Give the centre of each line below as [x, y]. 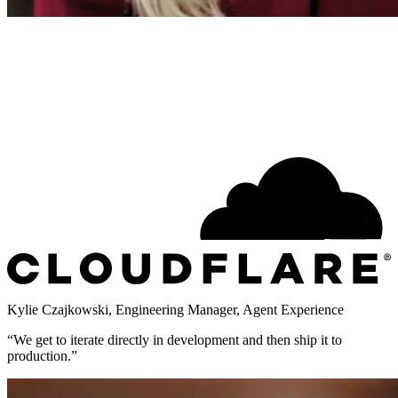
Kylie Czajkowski [58, 309]
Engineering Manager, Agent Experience [230, 309]
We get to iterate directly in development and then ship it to [178, 339]
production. [39, 355]
